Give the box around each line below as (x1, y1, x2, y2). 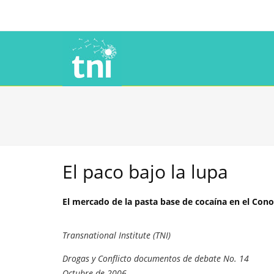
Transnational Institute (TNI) (62, 229, 171, 242)
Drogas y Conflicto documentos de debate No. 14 (62, 252, 249, 264)
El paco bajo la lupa (62, 159, 228, 184)
